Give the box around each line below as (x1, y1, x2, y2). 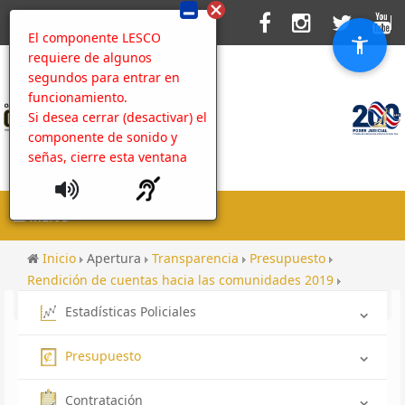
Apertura (87, 250, 145, 267)
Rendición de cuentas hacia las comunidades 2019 (27, 271, 337, 288)
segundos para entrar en (28, 69, 180, 86)
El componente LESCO (28, 29, 161, 46)
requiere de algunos (28, 49, 152, 66)
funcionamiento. (28, 89, 127, 106)
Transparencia (152, 250, 242, 267)
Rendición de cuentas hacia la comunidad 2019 (27, 293, 314, 310)
